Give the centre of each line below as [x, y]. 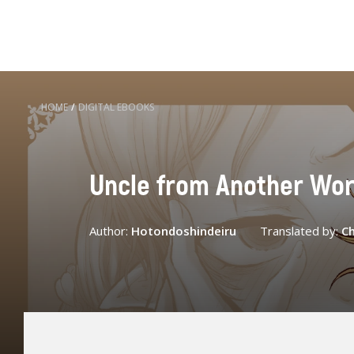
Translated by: [300, 230]
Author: [110, 230]
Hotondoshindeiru [183, 230]
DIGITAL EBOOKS [117, 107]
